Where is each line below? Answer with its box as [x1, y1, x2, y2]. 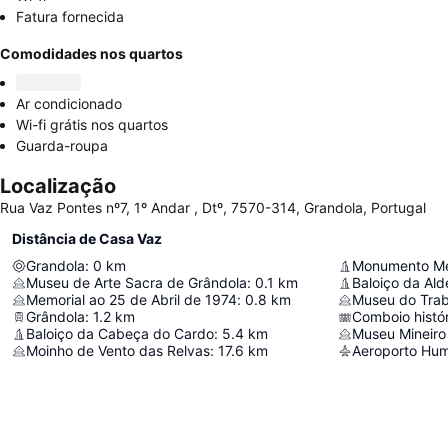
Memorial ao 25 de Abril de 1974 [26, 291, 237, 308]
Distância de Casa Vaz [12, 230, 162, 247]
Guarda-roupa [16, 137, 108, 154]
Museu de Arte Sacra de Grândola [26, 274, 247, 291]
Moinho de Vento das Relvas [26, 342, 210, 359]
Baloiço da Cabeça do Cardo [26, 325, 214, 342]
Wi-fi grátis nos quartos [16, 116, 168, 133]
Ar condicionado [16, 95, 122, 112]
